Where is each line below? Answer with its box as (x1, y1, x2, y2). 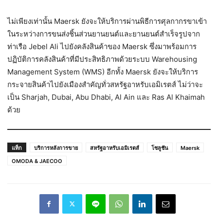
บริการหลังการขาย (34, 144, 78, 151)
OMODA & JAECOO (12, 157, 62, 164)
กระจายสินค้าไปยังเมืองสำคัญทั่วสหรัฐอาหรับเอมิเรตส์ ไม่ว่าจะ (7, 79, 203, 89)
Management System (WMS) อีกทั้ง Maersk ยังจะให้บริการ (7, 67, 198, 76)
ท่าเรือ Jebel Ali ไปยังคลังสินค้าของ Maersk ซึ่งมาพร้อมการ (7, 41, 197, 51)
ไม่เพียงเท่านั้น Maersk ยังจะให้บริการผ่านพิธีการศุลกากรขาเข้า (7, 16, 207, 26)
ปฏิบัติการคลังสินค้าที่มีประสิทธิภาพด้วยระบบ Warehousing (7, 54, 197, 64)
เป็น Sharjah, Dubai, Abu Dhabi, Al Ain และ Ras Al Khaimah (7, 92, 205, 102)
